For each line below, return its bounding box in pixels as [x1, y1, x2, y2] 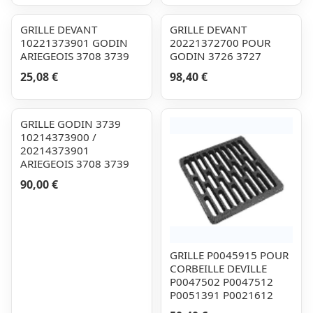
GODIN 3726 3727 [170, 49, 261, 63]
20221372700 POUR [170, 36, 270, 50]
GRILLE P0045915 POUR [170, 248, 289, 262]
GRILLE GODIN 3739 [20, 117, 121, 131]
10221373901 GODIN [20, 36, 128, 50]
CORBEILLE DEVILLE [170, 261, 267, 275]
